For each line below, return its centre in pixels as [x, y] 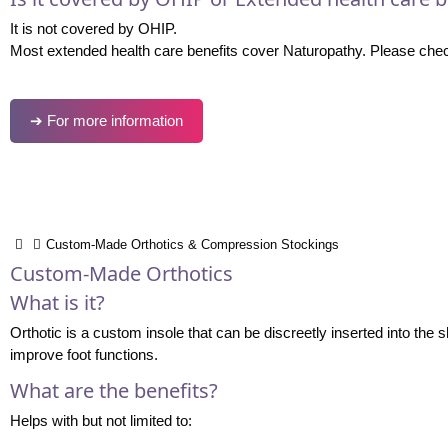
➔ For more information [106, 120]
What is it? [57, 302]
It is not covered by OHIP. [93, 28]
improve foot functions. [83, 354]
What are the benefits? [113, 390]
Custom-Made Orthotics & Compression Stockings [192, 244]
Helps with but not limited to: [100, 420]
